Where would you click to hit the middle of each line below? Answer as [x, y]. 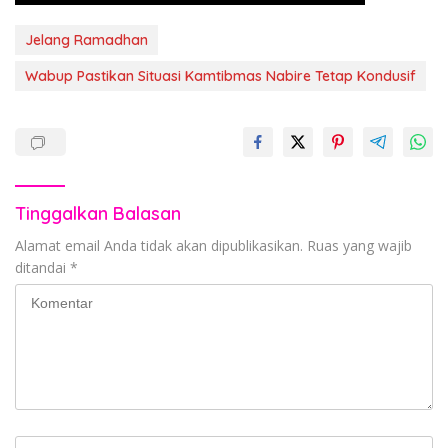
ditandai [42, 267]
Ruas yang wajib [359, 245]
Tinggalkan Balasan [98, 213]
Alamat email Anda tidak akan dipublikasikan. [159, 245]
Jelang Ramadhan [86, 39]
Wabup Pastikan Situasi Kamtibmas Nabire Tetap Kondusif [220, 75]
